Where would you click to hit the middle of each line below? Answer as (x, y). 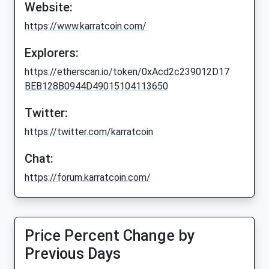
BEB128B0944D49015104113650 (96, 86)
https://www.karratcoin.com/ (86, 26)
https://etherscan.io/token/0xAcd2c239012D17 (127, 72)
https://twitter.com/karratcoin (89, 132)
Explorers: (52, 53)
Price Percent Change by (110, 236)
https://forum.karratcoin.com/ (88, 178)
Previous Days (73, 254)
